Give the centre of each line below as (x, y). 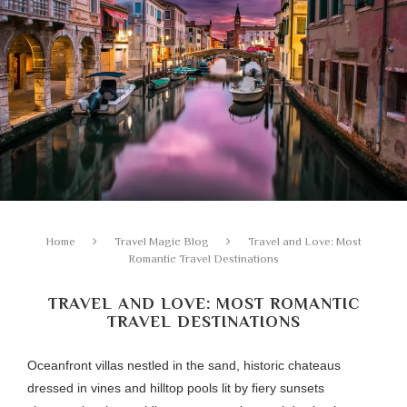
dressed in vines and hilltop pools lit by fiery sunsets (176, 388)
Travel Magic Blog (162, 242)
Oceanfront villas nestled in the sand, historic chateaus (184, 366)
